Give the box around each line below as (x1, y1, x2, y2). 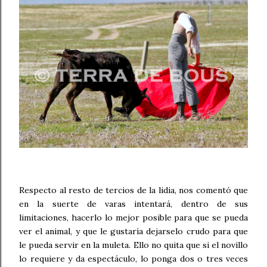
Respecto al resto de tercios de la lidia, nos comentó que (19, 185, 248, 196)
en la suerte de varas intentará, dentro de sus (19, 198, 248, 210)
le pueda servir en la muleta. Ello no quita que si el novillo (19, 240, 248, 251)
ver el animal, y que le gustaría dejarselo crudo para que (19, 226, 248, 237)
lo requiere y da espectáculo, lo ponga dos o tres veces (19, 253, 248, 265)
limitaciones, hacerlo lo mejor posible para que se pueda (19, 212, 248, 223)
